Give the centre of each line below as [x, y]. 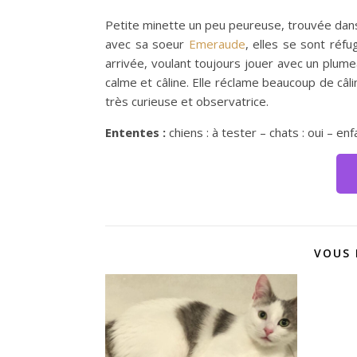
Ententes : [137, 132]
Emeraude [217, 43]
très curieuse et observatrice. [187, 101]
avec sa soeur [147, 43]
